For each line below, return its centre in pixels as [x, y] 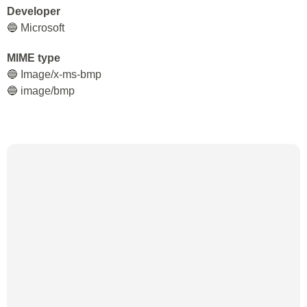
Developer [34, 11]
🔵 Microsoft [36, 28]
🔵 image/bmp [41, 91]
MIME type [34, 58]
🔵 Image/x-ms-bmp [54, 74]
